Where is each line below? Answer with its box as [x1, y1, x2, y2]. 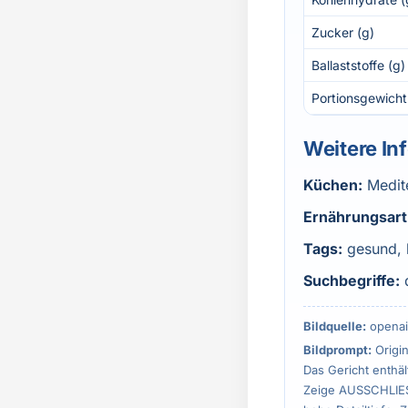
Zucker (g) [311, 25, 374, 40]
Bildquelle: [303, 319, 366, 333]
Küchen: [303, 176, 362, 194]
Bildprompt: [303, 342, 372, 357]
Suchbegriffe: [303, 271, 400, 290]
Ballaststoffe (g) [311, 57, 405, 73]
